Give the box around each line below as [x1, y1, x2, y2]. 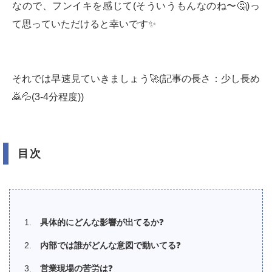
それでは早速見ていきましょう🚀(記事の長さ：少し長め [12, 73, 260, 84]
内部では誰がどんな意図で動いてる [40, 240, 176, 250]
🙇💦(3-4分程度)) [12, 92, 84, 102]
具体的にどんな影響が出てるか [40, 217, 159, 227]
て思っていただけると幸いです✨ [12, 19, 156, 29]
